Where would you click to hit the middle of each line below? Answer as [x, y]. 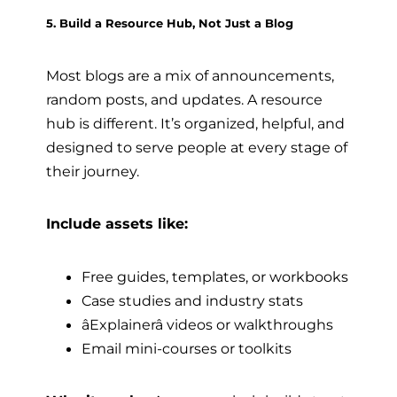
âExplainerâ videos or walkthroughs [207, 324]
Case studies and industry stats [192, 300]
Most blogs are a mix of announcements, [190, 76]
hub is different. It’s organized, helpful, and [195, 124]
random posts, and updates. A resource [184, 100]
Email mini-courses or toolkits [187, 348]
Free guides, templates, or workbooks [215, 276]
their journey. [93, 171]
